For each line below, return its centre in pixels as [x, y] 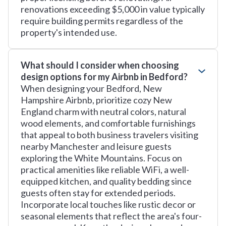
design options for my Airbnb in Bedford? [104, 77]
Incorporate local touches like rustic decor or [108, 204]
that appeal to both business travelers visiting [109, 135]
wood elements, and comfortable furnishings [108, 123]
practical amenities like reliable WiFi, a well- [105, 169]
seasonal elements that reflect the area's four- [111, 216]
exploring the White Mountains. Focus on [101, 158]
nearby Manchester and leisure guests [96, 146]
